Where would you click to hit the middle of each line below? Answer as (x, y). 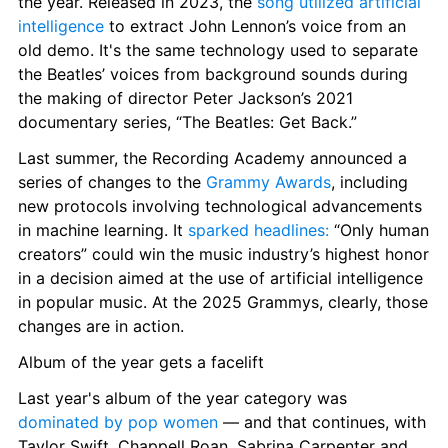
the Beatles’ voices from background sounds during (213, 73)
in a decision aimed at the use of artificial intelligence (220, 277)
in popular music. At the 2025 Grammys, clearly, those (223, 301)
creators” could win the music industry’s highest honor (223, 253)
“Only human (379, 229)
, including (369, 181)
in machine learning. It (103, 229)
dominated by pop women (118, 421)
